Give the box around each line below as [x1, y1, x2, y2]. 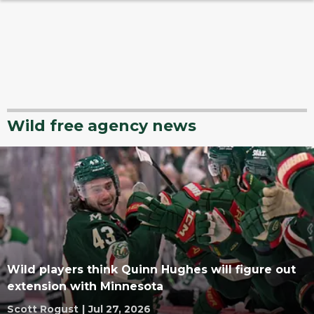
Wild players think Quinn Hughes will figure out [7, 263, 296, 276]
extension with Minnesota [7, 280, 163, 293]
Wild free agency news [7, 116, 196, 135]
